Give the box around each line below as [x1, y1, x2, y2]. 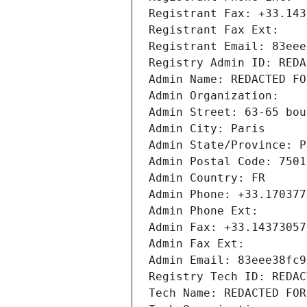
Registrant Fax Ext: [149, 23, 279, 37]
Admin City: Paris [149, 122, 265, 136]
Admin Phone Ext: [149, 204, 258, 218]
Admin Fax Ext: [149, 237, 245, 251]
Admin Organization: [149, 89, 286, 103]
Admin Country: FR [149, 171, 265, 185]
